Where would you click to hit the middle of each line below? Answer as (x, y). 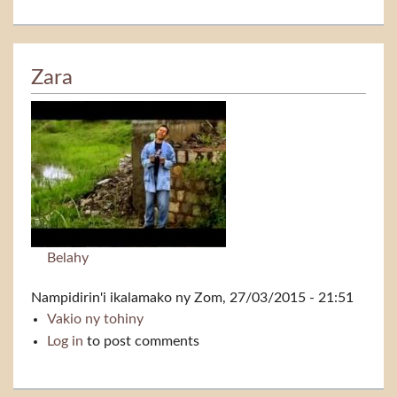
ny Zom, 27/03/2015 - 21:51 (263, 297)
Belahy (67, 257)
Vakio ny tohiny (95, 319)
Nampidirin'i (70, 297)
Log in (65, 341)
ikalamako (141, 297)
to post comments (141, 341)
